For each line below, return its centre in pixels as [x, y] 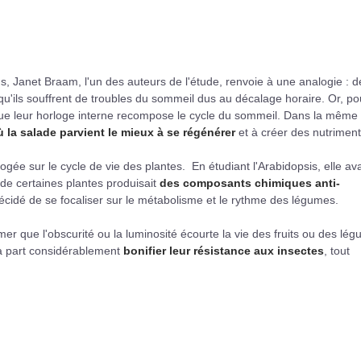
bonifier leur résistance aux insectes [224, 251]
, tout [337, 251]
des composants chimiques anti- [250, 183]
